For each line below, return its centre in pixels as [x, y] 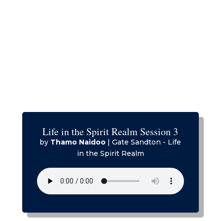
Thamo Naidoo [78, 142]
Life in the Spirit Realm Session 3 [110, 132]
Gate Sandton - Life [147, 142]
